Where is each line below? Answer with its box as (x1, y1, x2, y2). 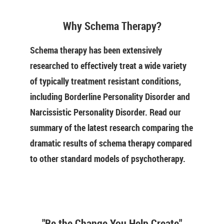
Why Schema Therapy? (62, 18, 161, 33)
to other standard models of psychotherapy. (30, 152, 185, 164)
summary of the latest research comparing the (30, 121, 193, 133)
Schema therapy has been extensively (30, 44, 162, 56)
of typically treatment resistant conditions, (30, 75, 181, 87)
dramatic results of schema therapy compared (30, 137, 192, 149)
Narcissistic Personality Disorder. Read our (30, 106, 181, 118)
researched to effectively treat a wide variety (30, 59, 186, 71)
